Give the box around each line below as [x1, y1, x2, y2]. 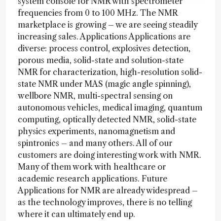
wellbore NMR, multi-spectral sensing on [18, 91, 173, 101]
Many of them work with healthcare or [18, 162, 166, 172]
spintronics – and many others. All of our [18, 138, 172, 148]
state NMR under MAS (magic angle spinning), [18, 79, 191, 89]
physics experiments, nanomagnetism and [18, 126, 175, 136]
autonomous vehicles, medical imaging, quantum [18, 103, 202, 112]
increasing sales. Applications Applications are [18, 32, 190, 41]
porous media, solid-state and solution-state [18, 55, 184, 65]
